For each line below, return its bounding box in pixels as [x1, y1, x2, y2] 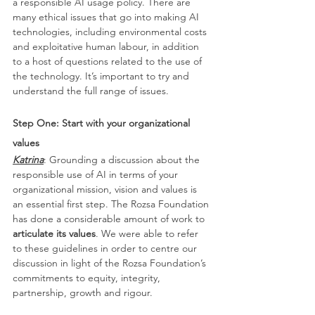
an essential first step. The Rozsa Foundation [13, 198, 212, 211]
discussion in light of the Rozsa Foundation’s [13, 257, 209, 270]
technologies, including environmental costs [13, 25, 210, 39]
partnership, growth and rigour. [13, 286, 153, 300]
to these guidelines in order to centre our [13, 242, 200, 255]
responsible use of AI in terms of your [13, 168, 181, 181]
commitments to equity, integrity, [13, 271, 163, 285]
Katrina [13, 153, 44, 167]
